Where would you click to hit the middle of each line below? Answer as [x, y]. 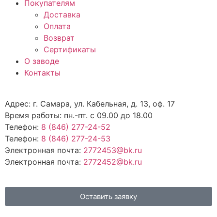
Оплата [57, 26]
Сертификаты [70, 50]
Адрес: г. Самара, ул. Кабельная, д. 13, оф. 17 [90, 104]
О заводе [42, 61]
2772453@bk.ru [113, 150]
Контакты [42, 73]
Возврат [59, 38]
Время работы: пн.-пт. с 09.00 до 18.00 [79, 116]
